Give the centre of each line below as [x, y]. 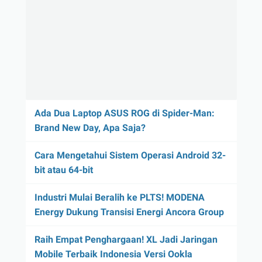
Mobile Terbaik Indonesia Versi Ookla [113, 254]
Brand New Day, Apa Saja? [90, 127]
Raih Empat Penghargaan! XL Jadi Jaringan [126, 239]
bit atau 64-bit [63, 170]
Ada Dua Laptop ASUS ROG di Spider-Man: [124, 113]
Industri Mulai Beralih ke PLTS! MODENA [119, 197]
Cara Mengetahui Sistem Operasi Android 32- [130, 155]
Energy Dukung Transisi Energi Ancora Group [129, 212]
